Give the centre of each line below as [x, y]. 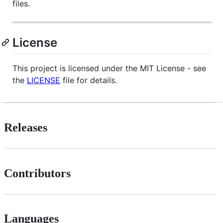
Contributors [37, 173]
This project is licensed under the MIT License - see [109, 68]
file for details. [89, 80]
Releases [26, 127]
